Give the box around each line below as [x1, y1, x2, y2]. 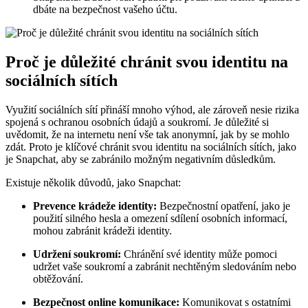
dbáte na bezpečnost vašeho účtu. [33, 3, 177, 16]
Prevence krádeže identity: [33, 200, 157, 212]
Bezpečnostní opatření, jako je [157, 200, 290, 212]
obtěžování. [33, 273, 83, 285]
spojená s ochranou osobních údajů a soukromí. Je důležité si [5, 116, 269, 129]
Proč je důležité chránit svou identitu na [5, 53, 288, 71]
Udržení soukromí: [33, 248, 121, 261]
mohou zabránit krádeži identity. [33, 225, 172, 237]
